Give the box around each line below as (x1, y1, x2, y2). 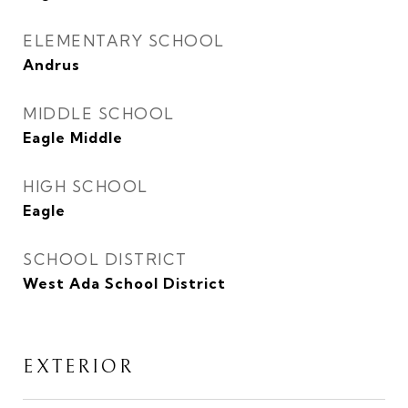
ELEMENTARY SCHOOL (23, 31, 225, 50)
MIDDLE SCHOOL (23, 104, 175, 123)
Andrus (23, 56, 80, 74)
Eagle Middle (23, 128, 123, 147)
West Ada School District (23, 274, 226, 292)
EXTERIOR (23, 356, 134, 378)
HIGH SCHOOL (23, 177, 148, 196)
